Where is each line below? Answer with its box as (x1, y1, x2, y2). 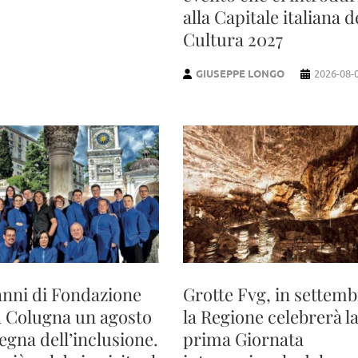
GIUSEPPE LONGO (196, 66, 285, 81)
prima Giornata (182, 326, 304, 351)
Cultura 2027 (182, 27, 283, 52)
